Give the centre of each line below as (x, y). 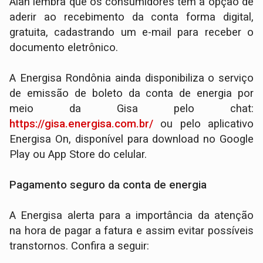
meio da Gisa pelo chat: (131, 109)
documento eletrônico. (64, 48)
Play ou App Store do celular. (78, 155)
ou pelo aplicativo (207, 124)
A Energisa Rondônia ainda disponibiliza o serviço (131, 78)
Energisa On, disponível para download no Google (131, 139)
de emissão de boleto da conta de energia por (131, 94)
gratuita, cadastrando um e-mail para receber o (131, 33)
